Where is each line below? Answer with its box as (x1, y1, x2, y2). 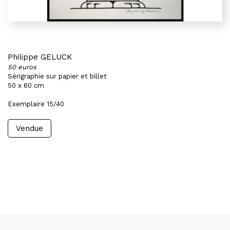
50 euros (8, 63, 36, 71)
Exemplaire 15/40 (8, 100, 64, 108)
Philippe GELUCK (8, 52, 72, 62)
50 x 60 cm (8, 82, 44, 89)
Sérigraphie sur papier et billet (8, 72, 107, 80)
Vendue (16, 124, 43, 133)
